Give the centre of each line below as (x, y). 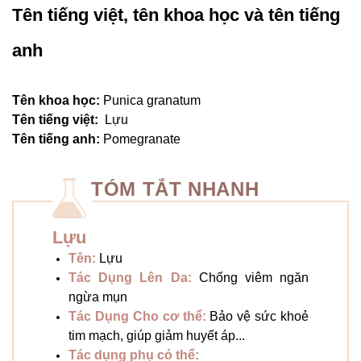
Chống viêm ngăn (254, 278)
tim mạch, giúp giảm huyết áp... (157, 336)
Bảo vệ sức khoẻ (257, 317)
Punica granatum (152, 101)
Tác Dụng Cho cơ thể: (137, 317)
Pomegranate (142, 139)
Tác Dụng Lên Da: (134, 278)
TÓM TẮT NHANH (175, 189)
